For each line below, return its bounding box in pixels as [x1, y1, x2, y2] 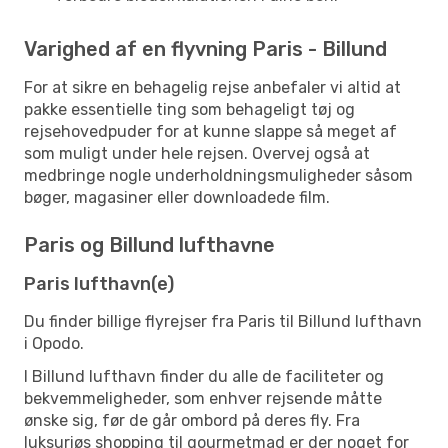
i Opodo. [24, 333, 84, 353]
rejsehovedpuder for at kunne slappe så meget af [24, 121, 397, 141]
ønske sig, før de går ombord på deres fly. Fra [24, 410, 360, 430]
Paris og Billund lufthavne [24, 232, 275, 257]
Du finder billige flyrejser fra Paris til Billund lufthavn [24, 311, 422, 331]
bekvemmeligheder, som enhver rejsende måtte [24, 388, 382, 408]
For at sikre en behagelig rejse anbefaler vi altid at [24, 77, 401, 97]
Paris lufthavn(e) [24, 272, 174, 295]
